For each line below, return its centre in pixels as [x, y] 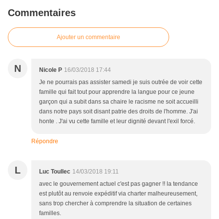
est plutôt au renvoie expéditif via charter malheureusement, [118, 194]
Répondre [45, 142]
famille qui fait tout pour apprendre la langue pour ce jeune [117, 92]
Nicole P [51, 70]
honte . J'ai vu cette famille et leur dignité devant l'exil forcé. [117, 121]
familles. [50, 213]
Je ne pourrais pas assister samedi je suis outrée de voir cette [121, 82]
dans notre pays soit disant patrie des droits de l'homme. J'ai [119, 112]
